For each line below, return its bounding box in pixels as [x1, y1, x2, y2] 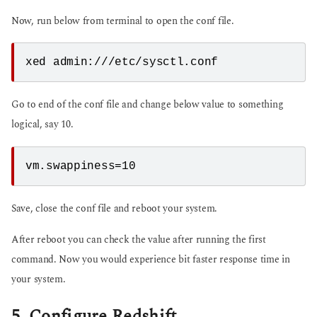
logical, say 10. [11, 117, 74, 132]
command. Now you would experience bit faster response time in [11, 252, 290, 267]
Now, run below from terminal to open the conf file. [11, 13, 234, 28]
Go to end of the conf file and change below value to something [11, 98, 284, 113]
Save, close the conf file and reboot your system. [11, 201, 217, 216]
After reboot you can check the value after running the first [11, 232, 266, 247]
